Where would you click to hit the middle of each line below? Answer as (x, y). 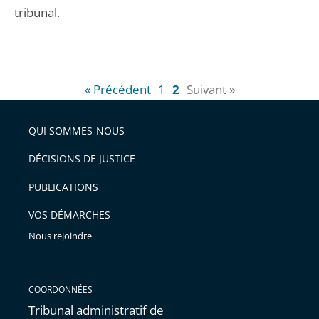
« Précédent (117, 89)
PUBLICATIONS (63, 187)
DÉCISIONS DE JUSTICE (82, 158)
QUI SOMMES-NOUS (77, 130)
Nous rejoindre (60, 236)
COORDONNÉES (61, 289)
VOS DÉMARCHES (69, 215)
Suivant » (210, 89)
